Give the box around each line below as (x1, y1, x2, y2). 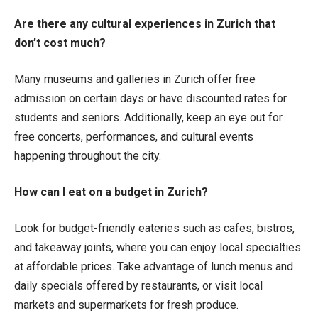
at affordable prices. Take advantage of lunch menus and (14, 259, 293, 273)
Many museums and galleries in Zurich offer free (14, 72, 256, 86)
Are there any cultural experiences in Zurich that (14, 16, 275, 31)
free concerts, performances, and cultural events (14, 129, 253, 143)
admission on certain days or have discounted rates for (14, 91, 287, 105)
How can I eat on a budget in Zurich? (14, 185, 208, 199)
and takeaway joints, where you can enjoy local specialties (14, 240, 301, 254)
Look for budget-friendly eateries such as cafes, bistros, (14, 221, 295, 235)
